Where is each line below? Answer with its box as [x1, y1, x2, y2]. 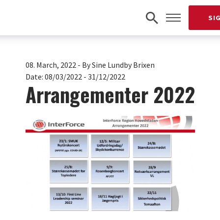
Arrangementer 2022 [25, 80, 195, 109]
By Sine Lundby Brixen [82, 60, 155, 70]
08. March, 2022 [25, 60, 76, 70]
